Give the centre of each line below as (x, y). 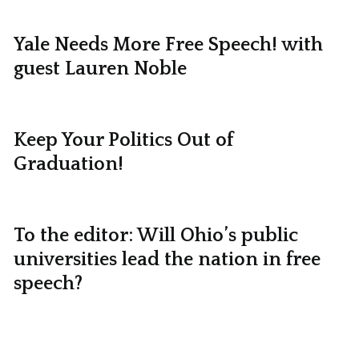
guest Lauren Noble (100, 69)
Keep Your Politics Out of (123, 140)
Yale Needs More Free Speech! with (168, 44)
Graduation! (68, 164)
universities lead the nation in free (167, 259)
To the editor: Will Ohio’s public (155, 235)
